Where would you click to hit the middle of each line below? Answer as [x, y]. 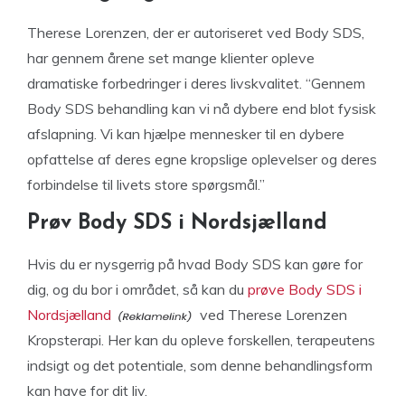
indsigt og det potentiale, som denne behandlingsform [200, 365]
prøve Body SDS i [305, 289]
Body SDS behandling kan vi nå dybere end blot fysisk [202, 108]
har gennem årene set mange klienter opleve [171, 58]
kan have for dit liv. [87, 391]
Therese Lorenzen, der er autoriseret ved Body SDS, [196, 33]
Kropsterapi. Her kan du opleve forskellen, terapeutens [201, 340]
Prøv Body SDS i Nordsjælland [177, 224]
